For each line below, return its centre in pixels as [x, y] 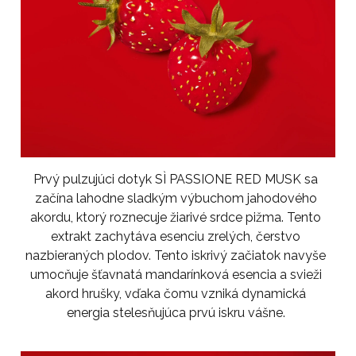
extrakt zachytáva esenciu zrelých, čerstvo [176, 237]
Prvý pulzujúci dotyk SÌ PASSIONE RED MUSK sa [176, 180]
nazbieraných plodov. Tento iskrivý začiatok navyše [176, 256]
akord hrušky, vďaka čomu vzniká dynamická [176, 294]
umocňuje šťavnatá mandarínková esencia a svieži [176, 275]
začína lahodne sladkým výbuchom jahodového [176, 199]
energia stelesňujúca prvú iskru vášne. [176, 313]
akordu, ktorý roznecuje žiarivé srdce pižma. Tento [176, 218]
